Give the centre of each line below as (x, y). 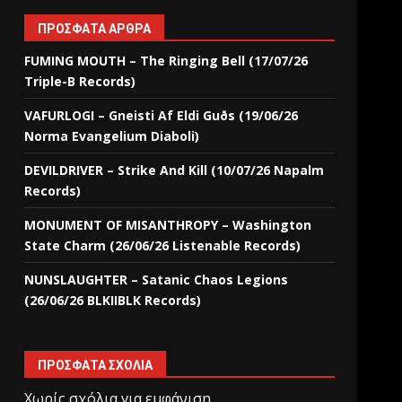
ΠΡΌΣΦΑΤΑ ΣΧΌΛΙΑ (96, 365)
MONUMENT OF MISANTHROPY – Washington (168, 225)
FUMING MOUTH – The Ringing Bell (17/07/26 (166, 61)
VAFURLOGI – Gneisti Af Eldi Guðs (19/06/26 (162, 115)
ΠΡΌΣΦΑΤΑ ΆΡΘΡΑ (95, 29)
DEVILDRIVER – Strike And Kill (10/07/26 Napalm (175, 170)
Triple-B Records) (80, 81)
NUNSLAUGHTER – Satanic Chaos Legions (157, 280)
